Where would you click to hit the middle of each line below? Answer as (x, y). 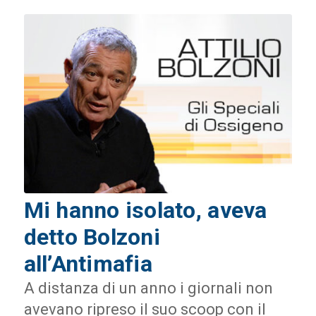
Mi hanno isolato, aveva (145, 211)
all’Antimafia (88, 264)
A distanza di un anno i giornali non (148, 288)
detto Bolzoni (92, 237)
